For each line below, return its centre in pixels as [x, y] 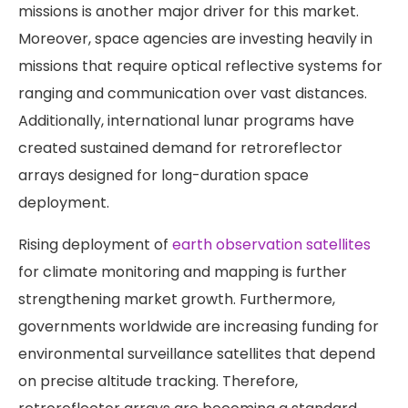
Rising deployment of [95, 245]
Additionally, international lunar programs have [186, 121]
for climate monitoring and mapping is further [183, 272]
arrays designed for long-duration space [163, 176]
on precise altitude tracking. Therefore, [158, 382]
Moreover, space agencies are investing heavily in [195, 39]
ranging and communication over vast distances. [193, 94]
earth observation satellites [271, 245]
